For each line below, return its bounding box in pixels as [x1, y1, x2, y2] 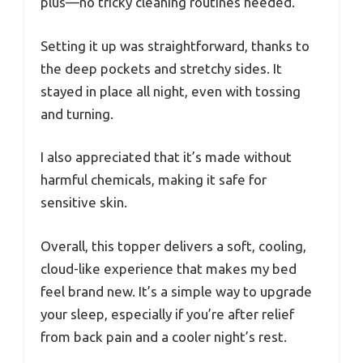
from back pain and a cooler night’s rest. [41, 328, 287, 344]
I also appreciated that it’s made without [41, 149, 292, 165]
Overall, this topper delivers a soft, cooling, [41, 237, 306, 254]
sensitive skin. [41, 194, 127, 211]
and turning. [41, 105, 113, 122]
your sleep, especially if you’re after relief [41, 305, 294, 322]
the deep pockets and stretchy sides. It [41, 60, 282, 76]
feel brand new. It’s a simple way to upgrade [41, 283, 312, 299]
